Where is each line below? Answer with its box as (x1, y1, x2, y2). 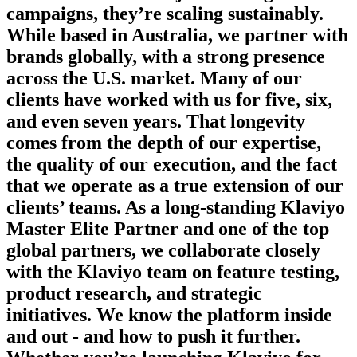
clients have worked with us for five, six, (6, 88, 332, 110)
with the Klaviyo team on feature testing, (6, 261, 339, 282)
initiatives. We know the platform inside (6, 304, 332, 325)
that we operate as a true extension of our (6, 175, 343, 196)
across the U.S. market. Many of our (6, 67, 302, 88)
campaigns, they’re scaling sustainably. (6, 2, 324, 24)
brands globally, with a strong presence (6, 45, 325, 67)
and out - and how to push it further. (6, 325, 300, 347)
